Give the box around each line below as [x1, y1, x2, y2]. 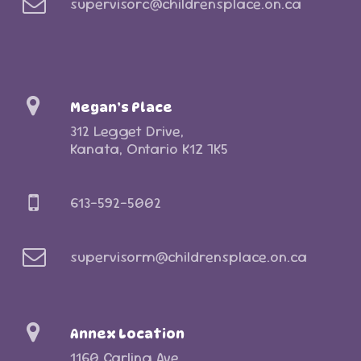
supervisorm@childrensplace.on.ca [69, 247, 307, 267]
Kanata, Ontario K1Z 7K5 [69, 139, 228, 158]
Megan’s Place [69, 98, 172, 115]
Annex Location [69, 325, 185, 342]
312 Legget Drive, [69, 121, 184, 140]
